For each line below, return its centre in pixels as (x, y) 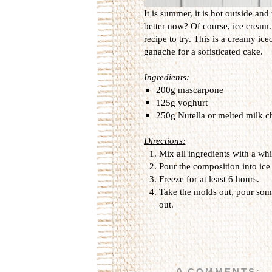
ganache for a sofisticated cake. (203, 51)
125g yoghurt (182, 102)
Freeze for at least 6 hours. (209, 179)
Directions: (165, 141)
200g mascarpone (189, 90)
